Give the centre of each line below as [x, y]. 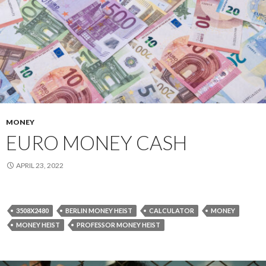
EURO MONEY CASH [96, 143]
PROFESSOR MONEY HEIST [118, 225]
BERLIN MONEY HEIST [99, 211]
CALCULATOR [172, 211]
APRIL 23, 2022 [40, 166]
